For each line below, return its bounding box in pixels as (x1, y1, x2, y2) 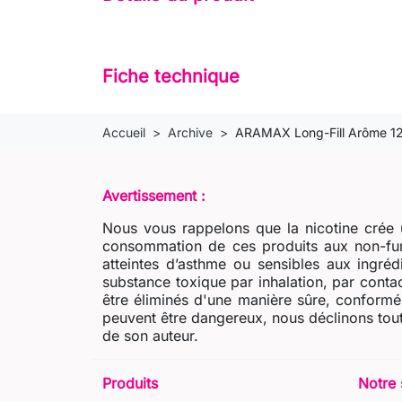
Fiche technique (102, 65, 240, 87)
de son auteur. (102, 326, 198, 345)
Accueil (102, 124, 145, 140)
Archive (168, 124, 213, 140)
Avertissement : (102, 186, 205, 205)
